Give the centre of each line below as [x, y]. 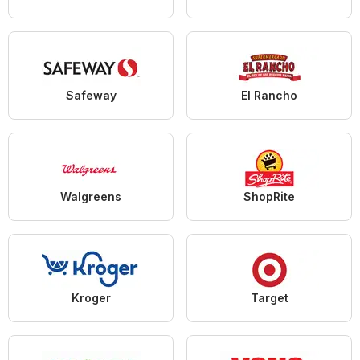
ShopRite [269, 196]
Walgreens [91, 196]
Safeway [91, 95]
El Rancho [269, 95]
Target [269, 297]
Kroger [91, 297]
